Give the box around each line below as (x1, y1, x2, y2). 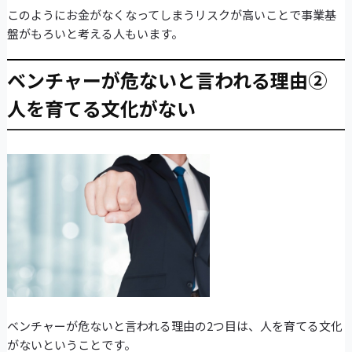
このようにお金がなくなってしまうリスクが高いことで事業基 (6, 6, 336, 24)
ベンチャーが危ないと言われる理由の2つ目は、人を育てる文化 (6, 317, 343, 335)
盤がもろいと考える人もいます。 (6, 25, 183, 42)
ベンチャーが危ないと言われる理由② (6, 66, 327, 94)
